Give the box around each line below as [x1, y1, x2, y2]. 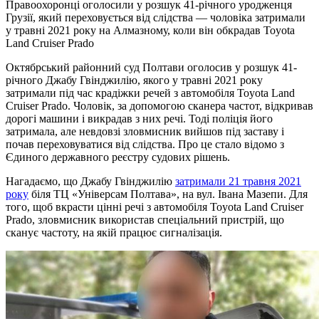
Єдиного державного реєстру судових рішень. [6, 150, 230, 163]
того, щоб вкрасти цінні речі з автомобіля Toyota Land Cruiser [6, 200, 303, 213]
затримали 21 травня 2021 [175, 174, 301, 187]
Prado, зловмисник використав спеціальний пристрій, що [6, 213, 284, 226]
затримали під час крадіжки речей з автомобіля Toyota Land [6, 86, 295, 99]
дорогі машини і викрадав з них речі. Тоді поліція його [6, 112, 273, 125]
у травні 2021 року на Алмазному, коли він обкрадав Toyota [6, 23, 295, 36]
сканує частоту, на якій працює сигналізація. [6, 226, 222, 239]
